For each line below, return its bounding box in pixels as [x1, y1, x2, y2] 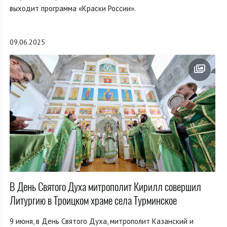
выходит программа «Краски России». [10, 3, 136, 13]
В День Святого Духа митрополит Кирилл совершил [10, 179, 201, 195]
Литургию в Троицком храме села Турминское [10, 193, 177, 208]
